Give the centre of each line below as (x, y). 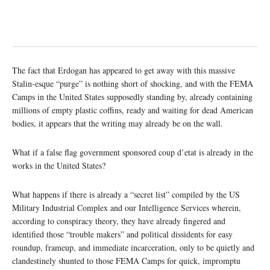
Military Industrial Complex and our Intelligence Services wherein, (127, 207)
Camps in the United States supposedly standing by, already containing (132, 96)
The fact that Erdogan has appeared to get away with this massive (124, 70)
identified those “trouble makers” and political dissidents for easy (122, 234)
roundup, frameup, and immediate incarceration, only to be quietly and (133, 247)
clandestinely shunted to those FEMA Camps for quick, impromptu (126, 260)
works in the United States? (59, 165)
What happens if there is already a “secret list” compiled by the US (126, 194)
